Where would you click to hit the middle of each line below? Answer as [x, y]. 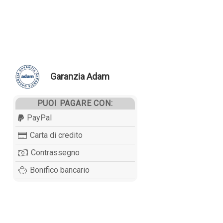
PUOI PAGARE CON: [75, 103]
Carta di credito [56, 135]
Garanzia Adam [80, 77]
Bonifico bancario [59, 170]
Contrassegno [55, 152]
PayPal [39, 117]
